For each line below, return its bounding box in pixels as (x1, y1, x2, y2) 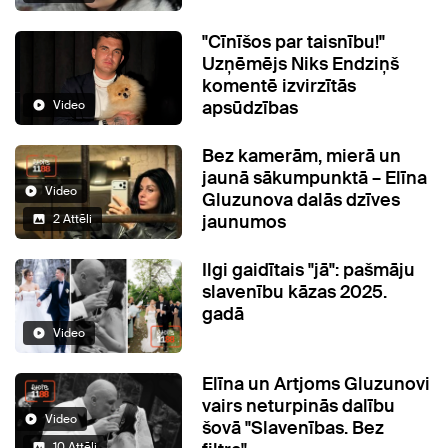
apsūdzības (202, 96, 299, 121)
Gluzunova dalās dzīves (202, 188, 401, 213)
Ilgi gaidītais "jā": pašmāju (202, 258, 416, 283)
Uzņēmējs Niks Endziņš (202, 52, 400, 77)
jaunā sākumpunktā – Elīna (202, 166, 428, 191)
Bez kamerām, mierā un (202, 144, 402, 169)
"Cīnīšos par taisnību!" (202, 30, 386, 55)
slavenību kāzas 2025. (202, 280, 388, 305)
